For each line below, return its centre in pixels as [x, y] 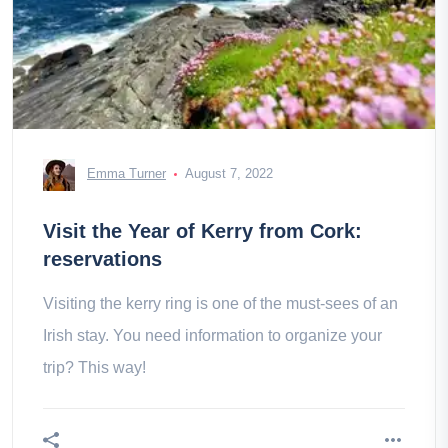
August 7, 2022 [229, 174]
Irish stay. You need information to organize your [212, 335]
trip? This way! [94, 367]
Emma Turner [126, 174]
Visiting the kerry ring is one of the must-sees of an [220, 303]
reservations [102, 259]
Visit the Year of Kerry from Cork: [202, 231]
